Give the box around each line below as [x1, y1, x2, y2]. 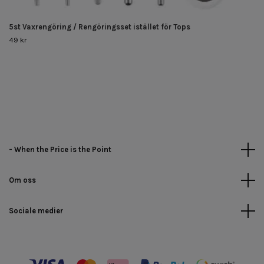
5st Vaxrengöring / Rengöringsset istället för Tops [9, 22, 190, 31]
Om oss [9, 175, 36, 184]
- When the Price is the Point [9, 144, 111, 154]
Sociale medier [9, 206, 63, 215]
